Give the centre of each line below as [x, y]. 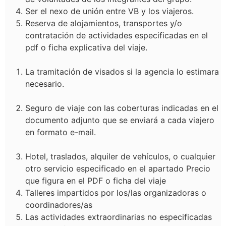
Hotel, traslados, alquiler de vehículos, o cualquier [120, 156]
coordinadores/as [59, 205]
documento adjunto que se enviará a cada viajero [120, 120]
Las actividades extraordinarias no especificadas [119, 217]
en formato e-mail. [61, 132]
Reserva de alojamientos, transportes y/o [104, 23]
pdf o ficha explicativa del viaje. [86, 47]
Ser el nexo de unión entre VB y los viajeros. [109, 11]
